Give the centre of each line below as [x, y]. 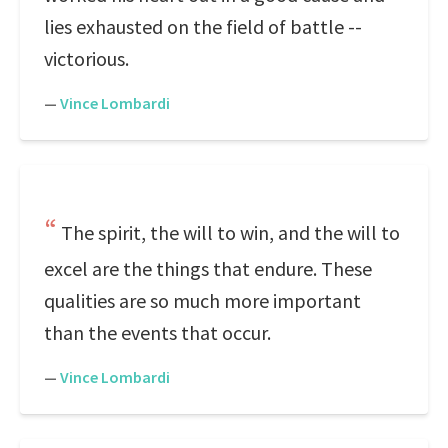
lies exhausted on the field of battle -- [203, 26]
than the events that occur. [157, 332]
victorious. [86, 58]
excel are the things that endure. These [208, 268]
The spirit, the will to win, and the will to [230, 232]
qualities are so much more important [202, 300]
